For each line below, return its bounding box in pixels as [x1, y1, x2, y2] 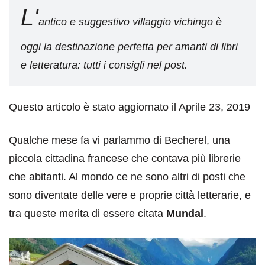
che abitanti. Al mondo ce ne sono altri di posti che [9, 171, 245, 183]
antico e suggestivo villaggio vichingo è [38, 16, 222, 28]
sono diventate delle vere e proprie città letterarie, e [9, 189, 251, 201]
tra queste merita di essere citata [9, 208, 166, 219]
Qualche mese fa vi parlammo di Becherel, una [9, 134, 230, 146]
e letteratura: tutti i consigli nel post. [21, 59, 188, 71]
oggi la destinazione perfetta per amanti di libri [21, 41, 238, 53]
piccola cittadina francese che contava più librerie [9, 153, 241, 164]
